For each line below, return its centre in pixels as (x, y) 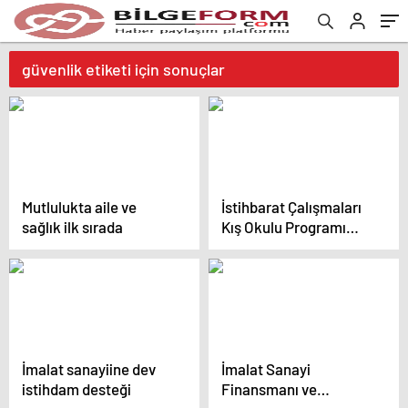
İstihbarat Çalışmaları (291, 207)
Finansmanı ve (269, 389)
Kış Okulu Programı (284, 227)
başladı (245, 247)
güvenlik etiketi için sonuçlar (123, 69)
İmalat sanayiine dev (89, 369)
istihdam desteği (76, 389)
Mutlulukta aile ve (79, 207)
